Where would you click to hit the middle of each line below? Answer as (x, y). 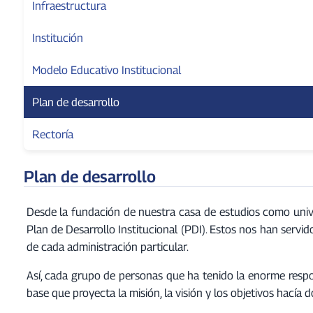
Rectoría (52, 134)
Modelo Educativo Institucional (106, 70)
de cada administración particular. (107, 246)
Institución (57, 37)
